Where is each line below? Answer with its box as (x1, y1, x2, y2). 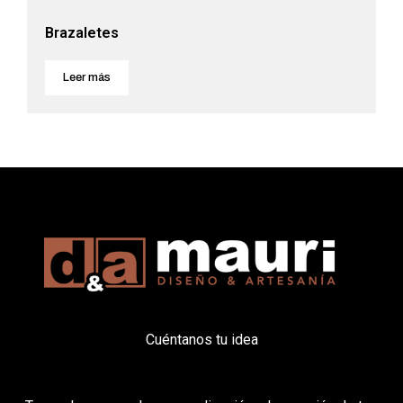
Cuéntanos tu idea (145, 331, 258, 349)
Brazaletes (45, 24, 119, 42)
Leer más (63, 71, 111, 85)
